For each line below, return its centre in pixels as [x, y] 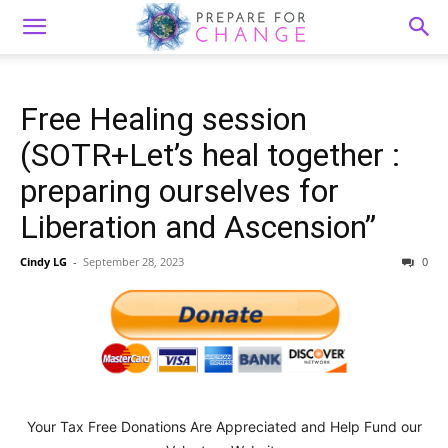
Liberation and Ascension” [198, 227]
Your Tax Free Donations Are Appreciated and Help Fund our [224, 426]
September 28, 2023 [133, 261]
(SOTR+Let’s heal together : [210, 155]
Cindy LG [43, 261]
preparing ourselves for [179, 191]
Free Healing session [163, 119]
